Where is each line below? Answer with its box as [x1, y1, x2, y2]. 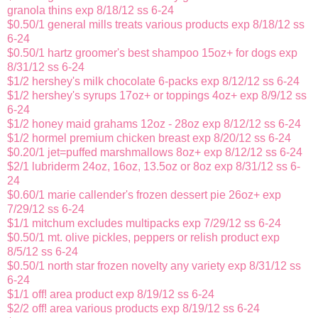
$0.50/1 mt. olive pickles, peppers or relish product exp [7, 231, 280, 244]
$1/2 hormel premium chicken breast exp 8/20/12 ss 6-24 [7, 132, 291, 145]
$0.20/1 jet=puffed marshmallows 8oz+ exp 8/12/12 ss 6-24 [7, 146, 302, 159]
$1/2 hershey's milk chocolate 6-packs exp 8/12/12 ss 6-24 [7, 75, 300, 88]
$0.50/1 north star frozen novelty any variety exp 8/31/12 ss [7, 260, 301, 273]
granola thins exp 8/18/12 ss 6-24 [7, 4, 174, 17]
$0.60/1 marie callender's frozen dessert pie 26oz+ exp [7, 189, 281, 202]
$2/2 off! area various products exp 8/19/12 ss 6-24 [7, 302, 260, 315]
